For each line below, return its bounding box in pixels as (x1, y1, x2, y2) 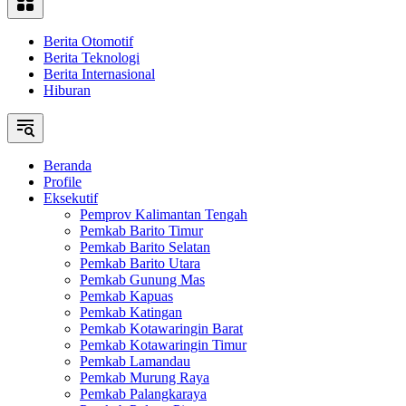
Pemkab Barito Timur (80, 223, 203, 238)
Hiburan (43, 82, 91, 98)
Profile (43, 174, 82, 189)
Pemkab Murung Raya (80, 370, 209, 385)
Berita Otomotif (43, 34, 133, 49)
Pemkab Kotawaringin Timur (80, 337, 246, 353)
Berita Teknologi (43, 50, 140, 65)
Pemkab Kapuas (80, 288, 173, 304)
